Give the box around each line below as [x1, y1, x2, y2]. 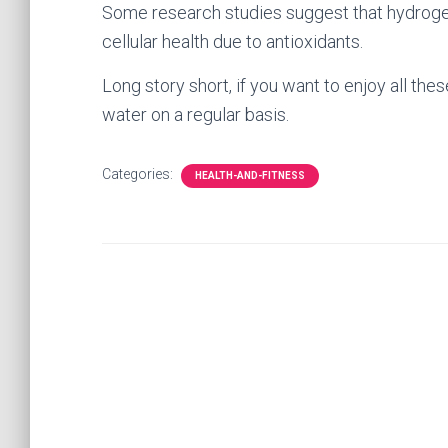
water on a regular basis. [102, 104, 289, 125]
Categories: [102, 166, 176, 182]
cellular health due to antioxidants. [102, 31, 363, 52]
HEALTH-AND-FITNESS [195, 170, 305, 181]
